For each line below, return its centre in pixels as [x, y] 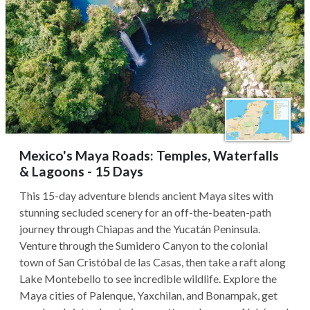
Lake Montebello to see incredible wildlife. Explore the [148, 279]
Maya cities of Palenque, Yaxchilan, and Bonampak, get [148, 295]
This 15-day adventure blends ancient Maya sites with [146, 195]
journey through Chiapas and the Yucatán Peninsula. [140, 229]
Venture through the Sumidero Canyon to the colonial [144, 245]
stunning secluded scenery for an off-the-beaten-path [145, 212]
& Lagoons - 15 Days [81, 171]
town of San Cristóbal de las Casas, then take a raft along [153, 262]
